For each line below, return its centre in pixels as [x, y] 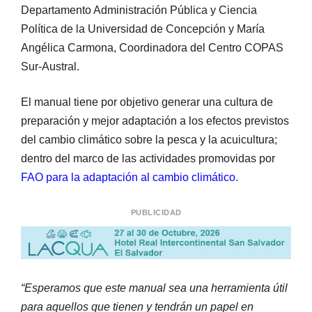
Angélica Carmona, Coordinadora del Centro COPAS [152, 47]
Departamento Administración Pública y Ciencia [139, 10]
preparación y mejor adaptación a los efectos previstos [155, 120]
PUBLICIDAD [156, 212]
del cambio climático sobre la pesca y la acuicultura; [149, 139]
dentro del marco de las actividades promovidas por [148, 158]
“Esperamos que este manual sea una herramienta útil [154, 288]
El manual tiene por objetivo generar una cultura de [147, 102]
